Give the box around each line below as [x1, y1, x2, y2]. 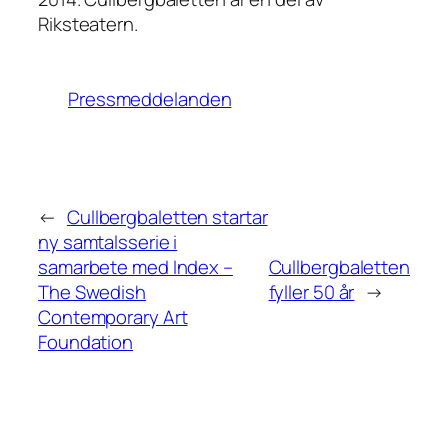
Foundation [38, 329, 134, 356]
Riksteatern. [38, 11, 138, 38]
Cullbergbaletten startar [66, 204, 268, 231]
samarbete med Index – [38, 254, 233, 281]
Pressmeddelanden [68, 86, 232, 113]
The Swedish [38, 279, 146, 306]
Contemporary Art [38, 304, 188, 331]
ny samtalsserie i [38, 229, 178, 256]
